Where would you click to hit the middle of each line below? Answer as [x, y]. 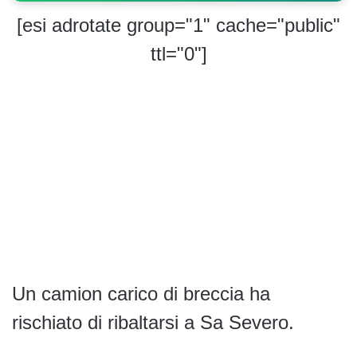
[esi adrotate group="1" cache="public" [178, 25]
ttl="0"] [178, 54]
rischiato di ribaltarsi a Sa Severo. [153, 323]
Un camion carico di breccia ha [141, 294]
